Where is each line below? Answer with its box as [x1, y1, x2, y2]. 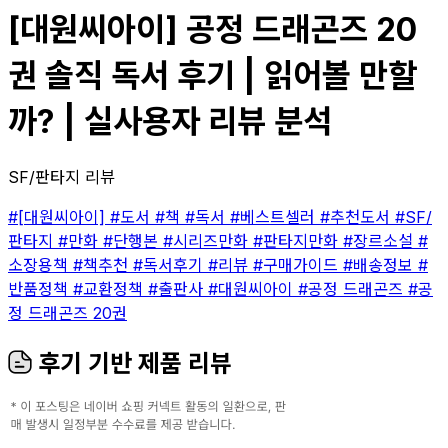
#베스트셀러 [230, 206, 320, 227]
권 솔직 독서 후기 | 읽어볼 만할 [8, 56, 417, 96]
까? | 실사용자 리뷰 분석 [8, 102, 332, 142]
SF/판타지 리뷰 [8, 166, 115, 187]
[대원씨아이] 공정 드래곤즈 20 [8, 10, 417, 50]
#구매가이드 [253, 254, 343, 275]
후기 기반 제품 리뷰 [32, 348, 232, 378]
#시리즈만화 [163, 230, 253, 251]
